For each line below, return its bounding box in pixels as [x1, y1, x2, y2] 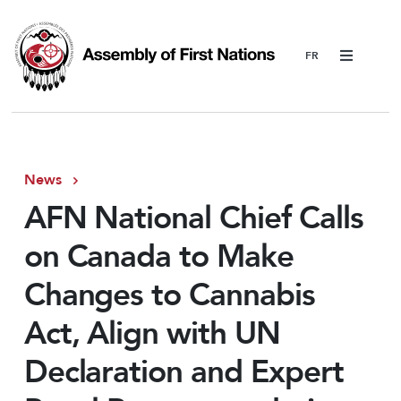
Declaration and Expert [23, 351, 344, 395]
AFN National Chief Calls [23, 197, 363, 241]
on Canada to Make [23, 235, 294, 279]
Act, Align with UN [23, 312, 280, 356]
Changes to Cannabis [23, 274, 315, 318]
